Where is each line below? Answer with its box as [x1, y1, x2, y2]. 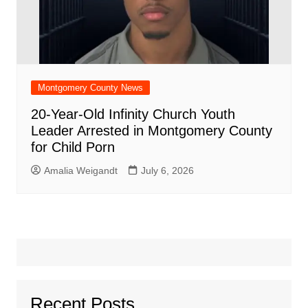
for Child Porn [30, 139, 115, 155]
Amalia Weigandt [43, 164, 118, 176]
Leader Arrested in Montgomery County [30, 122, 272, 138]
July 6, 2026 [140, 164, 194, 176]
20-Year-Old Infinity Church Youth [30, 106, 235, 122]
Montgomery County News [37, 82, 143, 93]
